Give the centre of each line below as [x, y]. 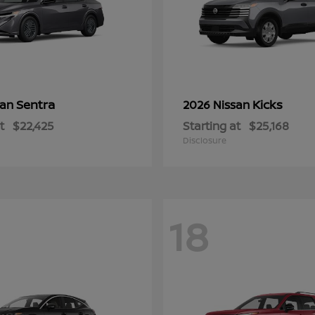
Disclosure [205, 140]
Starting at [212, 126]
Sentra [36, 104]
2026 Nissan [218, 105]
